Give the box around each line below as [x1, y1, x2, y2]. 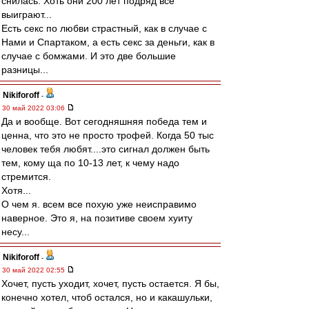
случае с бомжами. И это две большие [1, 50, 176, 61]
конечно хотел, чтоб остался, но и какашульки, [1, 292, 212, 303]
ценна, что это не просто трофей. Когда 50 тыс [1, 130, 214, 141]
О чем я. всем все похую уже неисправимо [1, 199, 197, 210]
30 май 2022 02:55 [2, 266, 67, 274]
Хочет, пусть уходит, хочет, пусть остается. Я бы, [1, 278, 219, 289]
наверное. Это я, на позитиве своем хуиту [1, 212, 192, 223]
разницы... [1, 64, 48, 75]
